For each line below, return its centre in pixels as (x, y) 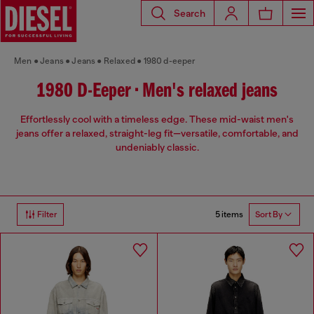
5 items (229, 214)
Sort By (269, 215)
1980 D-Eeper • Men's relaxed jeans (157, 91)
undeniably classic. (157, 148)
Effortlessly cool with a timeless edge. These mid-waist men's (157, 120)
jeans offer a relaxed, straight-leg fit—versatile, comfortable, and (157, 134)
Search (190, 13)
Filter (47, 215)
